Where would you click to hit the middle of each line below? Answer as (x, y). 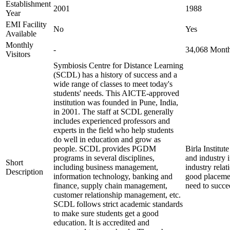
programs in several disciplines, (104, 158)
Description (24, 172)
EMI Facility (26, 24)
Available (21, 34)
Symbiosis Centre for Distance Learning (118, 65)
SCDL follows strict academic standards (118, 204)
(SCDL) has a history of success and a (115, 75)
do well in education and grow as (107, 139)
